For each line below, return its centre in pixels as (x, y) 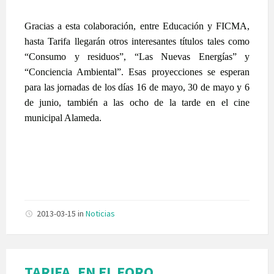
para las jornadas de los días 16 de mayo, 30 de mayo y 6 (137, 87)
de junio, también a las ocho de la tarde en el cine (137, 102)
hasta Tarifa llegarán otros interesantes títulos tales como (137, 41)
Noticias (100, 213)
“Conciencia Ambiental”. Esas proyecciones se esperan (137, 72)
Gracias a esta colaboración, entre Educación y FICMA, (137, 26)
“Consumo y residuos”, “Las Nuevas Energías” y (137, 56)
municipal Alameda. (63, 117)
